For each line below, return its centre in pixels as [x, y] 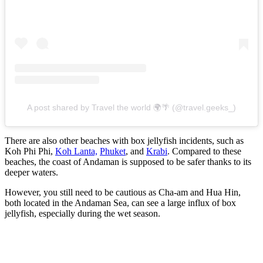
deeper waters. [31, 172]
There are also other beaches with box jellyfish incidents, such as [124, 140]
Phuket [113, 151]
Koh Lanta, [76, 151]
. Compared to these [204, 151]
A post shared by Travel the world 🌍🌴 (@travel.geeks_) [131, 107]
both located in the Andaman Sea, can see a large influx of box [120, 203]
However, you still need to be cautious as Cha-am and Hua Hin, [123, 192]
